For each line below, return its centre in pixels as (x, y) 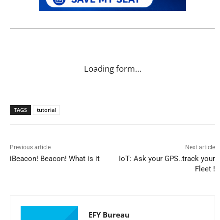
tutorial (46, 110)
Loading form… (112, 69)
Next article (200, 148)
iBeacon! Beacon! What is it (55, 159)
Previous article (30, 148)
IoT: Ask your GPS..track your (167, 159)
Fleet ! (205, 169)
